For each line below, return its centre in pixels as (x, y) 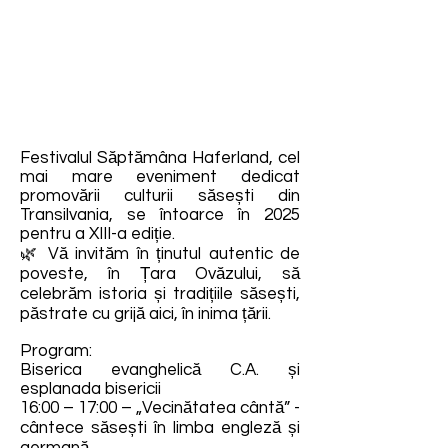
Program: (56, 351)
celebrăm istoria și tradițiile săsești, (160, 294)
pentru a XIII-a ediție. (97, 234)
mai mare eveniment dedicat (160, 177)
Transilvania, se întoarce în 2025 (160, 215)
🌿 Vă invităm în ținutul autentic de (160, 254)
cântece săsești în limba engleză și (160, 428)
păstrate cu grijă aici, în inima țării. (145, 314)
